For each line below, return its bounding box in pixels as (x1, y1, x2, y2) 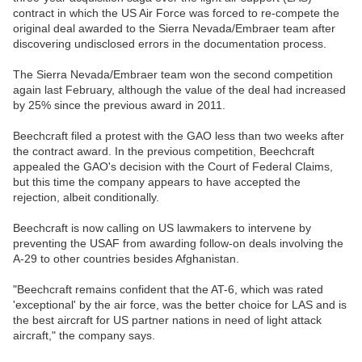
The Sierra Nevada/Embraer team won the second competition (13, 68, 333, 82)
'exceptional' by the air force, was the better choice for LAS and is (13, 298, 347, 312)
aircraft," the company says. (13, 329, 155, 343)
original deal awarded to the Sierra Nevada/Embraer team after (13, 22, 335, 36)
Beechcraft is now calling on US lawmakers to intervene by (13, 221, 311, 235)
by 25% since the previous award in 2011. (13, 99, 225, 112)
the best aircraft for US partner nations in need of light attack (13, 314, 322, 327)
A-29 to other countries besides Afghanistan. (13, 252, 239, 266)
